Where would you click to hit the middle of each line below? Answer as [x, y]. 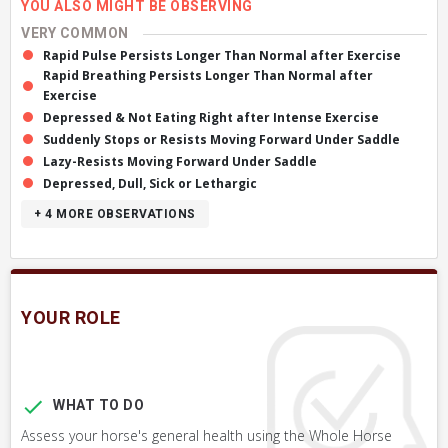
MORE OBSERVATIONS [126, 214]
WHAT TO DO [98, 405]
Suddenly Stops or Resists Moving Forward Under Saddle [221, 139]
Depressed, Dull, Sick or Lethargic [150, 183]
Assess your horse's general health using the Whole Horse [206, 435]
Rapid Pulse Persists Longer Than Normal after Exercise [222, 55]
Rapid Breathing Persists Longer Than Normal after [208, 75]
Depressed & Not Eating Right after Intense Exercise [211, 117]
